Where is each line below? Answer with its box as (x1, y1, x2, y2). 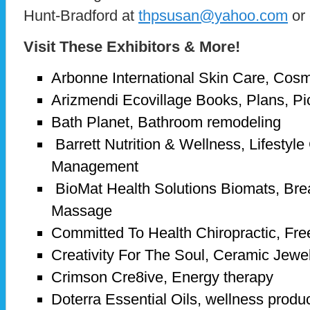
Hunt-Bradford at (24, 7, 138, 25)
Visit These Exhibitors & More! (24, 38, 240, 56)
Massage (51, 202, 116, 220)
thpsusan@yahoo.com (138, 7, 288, 25)
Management (51, 158, 138, 176)
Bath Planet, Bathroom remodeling (51, 113, 281, 131)
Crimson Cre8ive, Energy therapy (51, 268, 273, 286)
